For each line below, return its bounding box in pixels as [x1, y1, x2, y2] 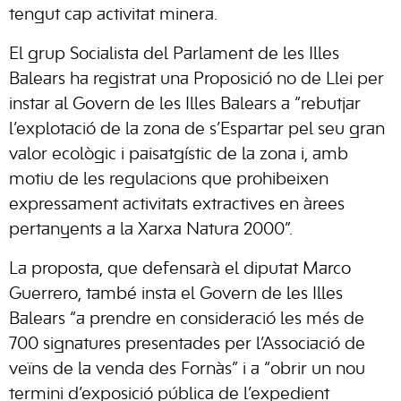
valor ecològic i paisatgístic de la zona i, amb [9, 147, 348, 163]
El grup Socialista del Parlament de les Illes [9, 47, 339, 63]
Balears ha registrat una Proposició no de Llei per [9, 72, 384, 88]
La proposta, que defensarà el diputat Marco [9, 261, 351, 277]
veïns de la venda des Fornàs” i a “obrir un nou [9, 362, 365, 378]
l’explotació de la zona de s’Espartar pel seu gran [9, 122, 385, 138]
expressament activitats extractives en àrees [9, 197, 345, 213]
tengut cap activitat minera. [9, 7, 218, 23]
